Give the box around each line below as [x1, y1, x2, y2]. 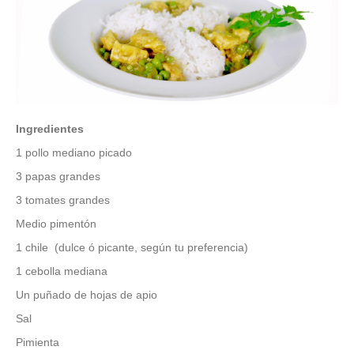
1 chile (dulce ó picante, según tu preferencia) [16, 241, 248, 254]
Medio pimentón [16, 217, 96, 231]
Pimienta [16, 336, 59, 349]
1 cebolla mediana [16, 265, 107, 278]
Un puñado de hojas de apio [16, 288, 157, 302]
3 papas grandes [16, 170, 100, 183]
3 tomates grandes [16, 194, 110, 207]
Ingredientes [16, 122, 84, 136]
